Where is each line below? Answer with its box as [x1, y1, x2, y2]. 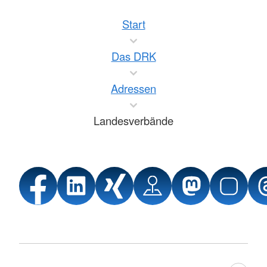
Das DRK [111, 48, 156, 64]
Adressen [111, 80, 156, 97]
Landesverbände [94, 113, 173, 129]
